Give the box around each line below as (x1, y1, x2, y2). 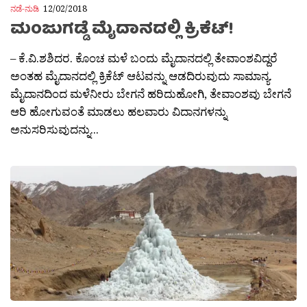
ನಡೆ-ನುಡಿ (10, 3, 39, 15)
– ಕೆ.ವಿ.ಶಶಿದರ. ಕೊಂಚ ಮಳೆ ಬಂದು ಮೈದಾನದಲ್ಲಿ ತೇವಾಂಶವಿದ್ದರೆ (10, 50, 278, 66)
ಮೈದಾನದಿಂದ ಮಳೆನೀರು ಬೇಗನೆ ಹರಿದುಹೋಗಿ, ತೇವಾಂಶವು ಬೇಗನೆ (10, 86, 291, 102)
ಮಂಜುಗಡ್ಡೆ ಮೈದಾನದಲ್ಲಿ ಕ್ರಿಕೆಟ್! (10, 16, 233, 45)
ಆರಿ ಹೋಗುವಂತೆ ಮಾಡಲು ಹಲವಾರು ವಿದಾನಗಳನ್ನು (10, 103, 227, 120)
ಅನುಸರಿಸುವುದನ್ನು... (10, 121, 99, 138)
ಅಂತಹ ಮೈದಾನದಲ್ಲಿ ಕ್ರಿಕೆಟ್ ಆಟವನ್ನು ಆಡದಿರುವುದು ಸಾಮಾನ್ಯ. (10, 68, 272, 84)
